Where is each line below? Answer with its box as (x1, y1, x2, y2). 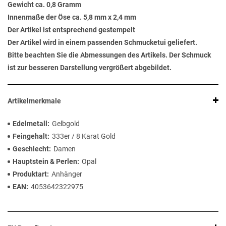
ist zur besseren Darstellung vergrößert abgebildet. (8, 64, 172, 72)
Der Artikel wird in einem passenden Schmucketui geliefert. (8, 38, 197, 47)
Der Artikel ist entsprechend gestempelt (8, 26, 135, 34)
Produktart (13, 170, 47, 179)
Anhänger (51, 170, 82, 179)
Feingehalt (13, 132, 47, 141)
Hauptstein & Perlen (13, 157, 77, 166)
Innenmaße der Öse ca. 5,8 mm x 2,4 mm (8, 13, 136, 22)
